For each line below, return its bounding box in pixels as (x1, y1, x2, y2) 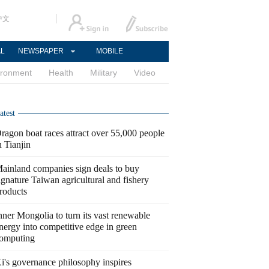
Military (90, 68, 117, 77)
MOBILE (95, 47, 123, 55)
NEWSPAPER (18, 47, 64, 55)
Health (49, 68, 73, 77)
